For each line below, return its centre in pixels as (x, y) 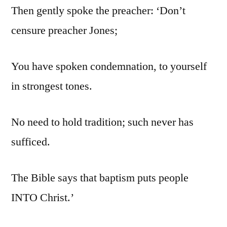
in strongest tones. (52, 86)
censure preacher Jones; (64, 31)
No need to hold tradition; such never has (102, 122)
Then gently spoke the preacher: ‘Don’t (98, 11)
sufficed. (31, 142)
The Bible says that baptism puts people (100, 178)
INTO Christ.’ (43, 198)
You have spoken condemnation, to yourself (109, 67)
